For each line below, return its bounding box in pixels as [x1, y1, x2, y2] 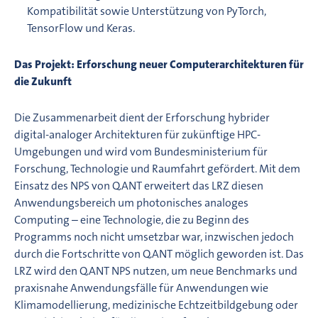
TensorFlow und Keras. [27, 20, 135, 35]
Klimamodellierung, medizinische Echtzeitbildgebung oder [14, 297, 298, 312]
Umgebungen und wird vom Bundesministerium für [14, 143, 268, 159]
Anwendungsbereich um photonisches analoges [14, 194, 248, 210]
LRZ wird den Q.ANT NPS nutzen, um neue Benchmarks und [14, 263, 297, 278]
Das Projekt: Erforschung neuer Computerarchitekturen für [14, 56, 304, 72]
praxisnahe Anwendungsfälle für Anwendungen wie [14, 280, 268, 295]
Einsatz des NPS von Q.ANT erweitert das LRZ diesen [14, 177, 263, 193]
